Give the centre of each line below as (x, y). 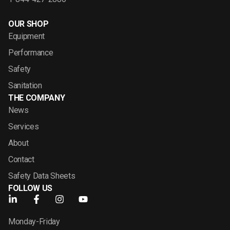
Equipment (27, 36)
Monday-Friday (34, 222)
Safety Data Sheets (42, 176)
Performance (31, 53)
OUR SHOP (28, 24)
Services (24, 127)
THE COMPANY (37, 98)
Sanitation (25, 86)
